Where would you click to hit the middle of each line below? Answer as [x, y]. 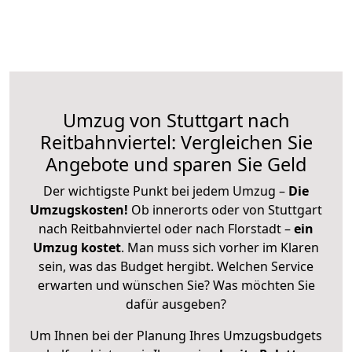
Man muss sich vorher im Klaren [223, 247]
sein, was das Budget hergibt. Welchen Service [176, 266]
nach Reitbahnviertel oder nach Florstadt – [166, 228]
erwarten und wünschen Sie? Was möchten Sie [176, 285]
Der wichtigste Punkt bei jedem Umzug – [166, 191]
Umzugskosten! [79, 209]
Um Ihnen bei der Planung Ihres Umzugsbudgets [176, 335]
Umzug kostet [77, 247]
